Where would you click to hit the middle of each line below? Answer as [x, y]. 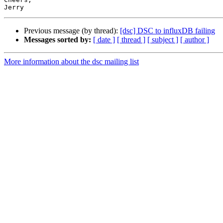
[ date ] [104, 40]
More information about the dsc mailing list [71, 62]
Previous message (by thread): [72, 31]
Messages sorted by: [57, 40]
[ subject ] [163, 40]
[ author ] [195, 40]
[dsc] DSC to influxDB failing [167, 31]
